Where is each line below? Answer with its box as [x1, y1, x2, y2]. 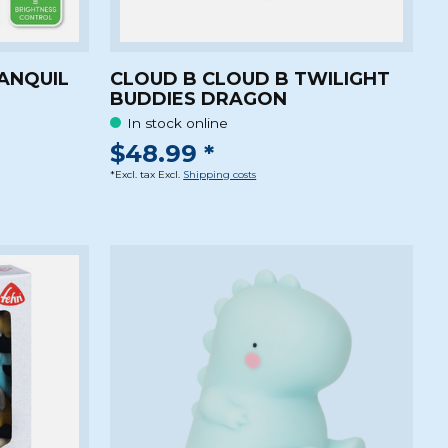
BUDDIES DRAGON [110, 87, 288, 110]
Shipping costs [183, 168, 257, 181]
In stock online [127, 114, 229, 131]
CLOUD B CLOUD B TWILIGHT [110, 67, 391, 90]
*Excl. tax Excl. [110, 168, 184, 181]
